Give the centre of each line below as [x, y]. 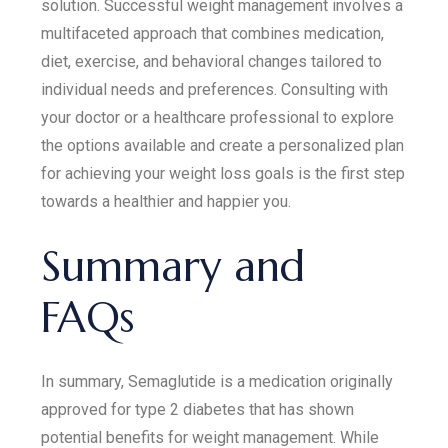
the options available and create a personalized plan [223, 145]
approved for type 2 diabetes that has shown [198, 409]
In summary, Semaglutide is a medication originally [217, 381]
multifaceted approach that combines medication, [213, 33]
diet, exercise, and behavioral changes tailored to [212, 61]
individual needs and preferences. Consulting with [215, 89]
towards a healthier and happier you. [166, 201]
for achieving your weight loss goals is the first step [223, 173]
